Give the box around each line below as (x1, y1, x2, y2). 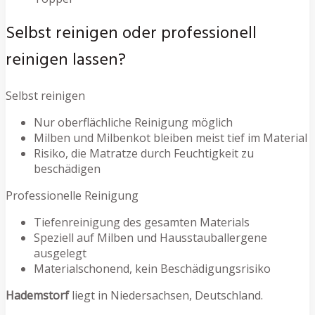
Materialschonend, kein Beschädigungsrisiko (34, 261, 271, 277)
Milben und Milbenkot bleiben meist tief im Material (34, 130, 307, 146)
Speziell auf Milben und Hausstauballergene (34, 230, 267, 246)
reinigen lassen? (6, 47, 126, 75)
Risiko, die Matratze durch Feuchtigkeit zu (34, 146, 254, 162)
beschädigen (34, 161, 101, 177)
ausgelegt (34, 245, 86, 262)
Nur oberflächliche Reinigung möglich (34, 115, 233, 131)
